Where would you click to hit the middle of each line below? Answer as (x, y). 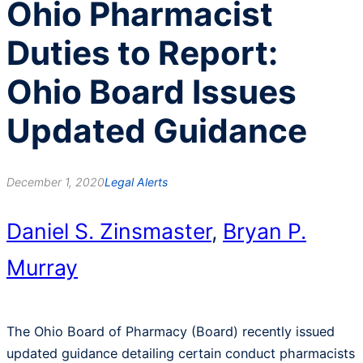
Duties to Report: (142, 53)
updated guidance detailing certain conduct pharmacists (181, 353)
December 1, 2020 (56, 182)
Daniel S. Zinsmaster (109, 231)
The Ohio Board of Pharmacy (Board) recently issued (171, 331)
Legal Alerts (136, 182)
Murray (42, 267)
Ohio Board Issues (152, 92)
